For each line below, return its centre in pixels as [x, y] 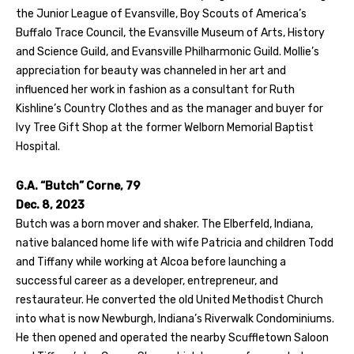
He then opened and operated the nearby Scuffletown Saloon [172, 337]
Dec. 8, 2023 [50, 205]
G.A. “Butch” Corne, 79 [78, 186]
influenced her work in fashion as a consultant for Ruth [155, 89]
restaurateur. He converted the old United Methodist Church [169, 299]
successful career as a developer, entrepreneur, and [147, 281]
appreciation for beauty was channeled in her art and [151, 70]
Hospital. [38, 146]
